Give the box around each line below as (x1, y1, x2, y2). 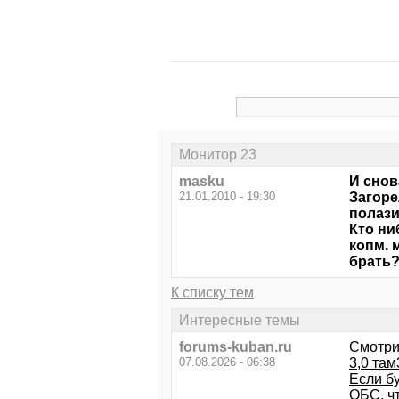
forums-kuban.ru (179, 338, 292, 354)
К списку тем (171, 285, 254, 301)
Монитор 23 (179, 147, 256, 163)
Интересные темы (179, 312, 300, 328)
